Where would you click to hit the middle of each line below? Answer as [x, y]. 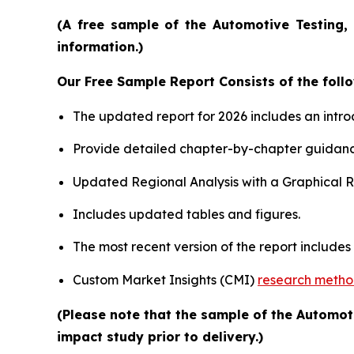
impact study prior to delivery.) [160, 336]
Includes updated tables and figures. [186, 214]
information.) [100, 46]
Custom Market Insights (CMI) [165, 279]
